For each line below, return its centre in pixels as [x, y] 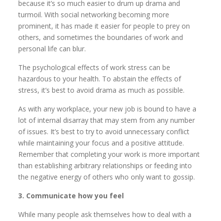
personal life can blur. [52, 48]
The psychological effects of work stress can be [94, 67]
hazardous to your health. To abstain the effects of [100, 78]
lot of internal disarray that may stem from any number [107, 120]
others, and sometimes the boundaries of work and [101, 37]
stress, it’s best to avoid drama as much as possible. [102, 90]
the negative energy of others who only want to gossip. [107, 177]
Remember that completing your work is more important [109, 154]
